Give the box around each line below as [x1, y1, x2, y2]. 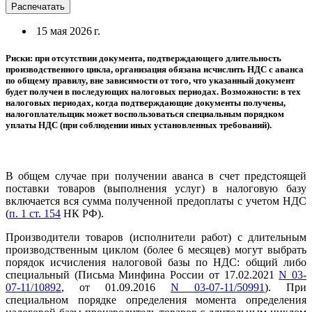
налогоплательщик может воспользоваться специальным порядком [6, 108, 284, 119]
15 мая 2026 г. [33, 24, 100, 37]
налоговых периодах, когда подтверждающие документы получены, [6, 97, 286, 108]
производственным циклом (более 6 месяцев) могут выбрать [6, 244, 306, 256]
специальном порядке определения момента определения [6, 294, 306, 306]
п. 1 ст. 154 [9, 208, 61, 220]
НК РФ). [61, 208, 104, 220]
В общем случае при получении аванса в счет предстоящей [6, 170, 306, 182]
